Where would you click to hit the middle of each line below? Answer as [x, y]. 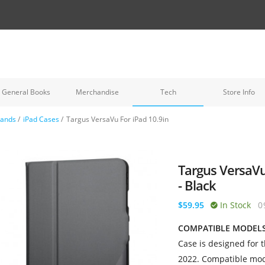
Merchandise [97, 92]
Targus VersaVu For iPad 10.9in [117, 119]
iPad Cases [41, 119]
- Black [197, 185]
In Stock [235, 205]
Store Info [239, 92]
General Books [26, 92]
